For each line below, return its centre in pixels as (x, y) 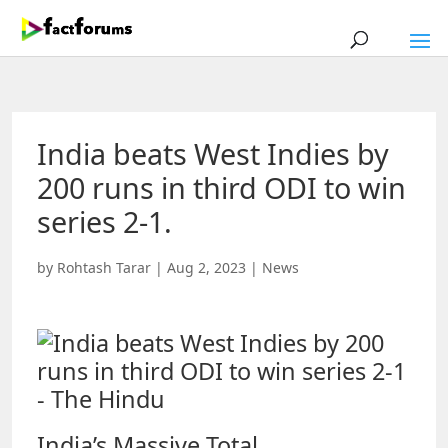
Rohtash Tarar (104, 267)
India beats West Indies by (213, 153)
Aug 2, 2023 (206, 267)
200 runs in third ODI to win (221, 187)
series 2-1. (104, 221)
